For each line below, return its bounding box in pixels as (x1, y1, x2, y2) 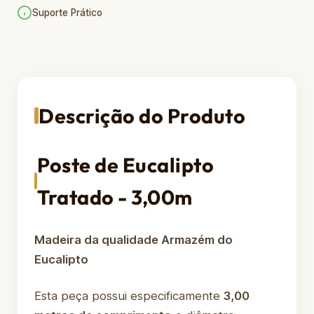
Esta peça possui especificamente (34, 289, 224, 303)
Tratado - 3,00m (37, 184, 193, 210)
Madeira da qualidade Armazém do (34, 233, 233, 247)
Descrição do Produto (39, 103, 245, 128)
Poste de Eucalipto (37, 152, 214, 177)
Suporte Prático (32, 6, 102, 18)
